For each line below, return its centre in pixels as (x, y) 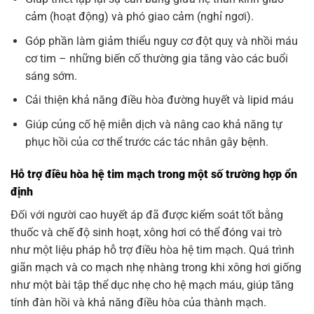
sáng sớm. (51, 76)
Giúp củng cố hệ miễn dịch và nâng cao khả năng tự (153, 125)
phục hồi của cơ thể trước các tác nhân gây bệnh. (146, 142)
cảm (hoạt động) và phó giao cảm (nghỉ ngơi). (139, 17)
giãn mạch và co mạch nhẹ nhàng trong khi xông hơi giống (156, 267)
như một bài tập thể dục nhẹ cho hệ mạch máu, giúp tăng (152, 285)
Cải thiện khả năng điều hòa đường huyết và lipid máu (159, 100)
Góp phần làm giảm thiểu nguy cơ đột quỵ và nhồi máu (161, 41)
